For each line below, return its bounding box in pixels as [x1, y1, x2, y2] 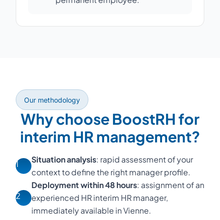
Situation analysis [31, 154, 96, 165]
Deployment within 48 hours [31, 180, 137, 190]
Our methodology [24, 96, 80, 104]
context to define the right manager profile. [31, 167, 191, 177]
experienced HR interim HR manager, [31, 192, 168, 203]
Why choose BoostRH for [21, 110, 199, 128]
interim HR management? [20, 127, 200, 146]
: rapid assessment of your [96, 154, 193, 165]
